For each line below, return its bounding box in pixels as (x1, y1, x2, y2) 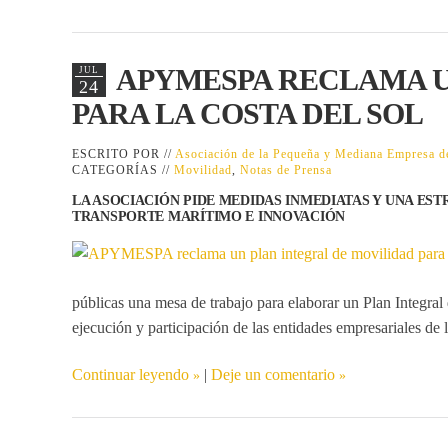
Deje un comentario (211, 365, 335, 383)
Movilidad (174, 162, 232, 177)
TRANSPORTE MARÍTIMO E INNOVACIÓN (72, 208, 346, 224)
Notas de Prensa (240, 162, 332, 177)
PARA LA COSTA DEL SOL (72, 96, 423, 130)
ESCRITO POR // (72, 146, 175, 161)
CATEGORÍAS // (72, 162, 174, 177)
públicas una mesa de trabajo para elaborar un (72, 293, 363, 311)
